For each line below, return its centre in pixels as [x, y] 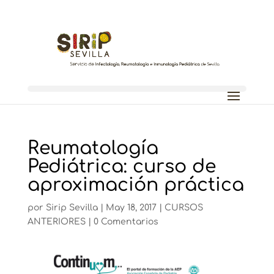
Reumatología [93, 148]
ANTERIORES [56, 222]
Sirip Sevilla [72, 208]
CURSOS [183, 208]
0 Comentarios [126, 222]
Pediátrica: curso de [121, 167]
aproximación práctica [135, 185]
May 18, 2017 [131, 208]
